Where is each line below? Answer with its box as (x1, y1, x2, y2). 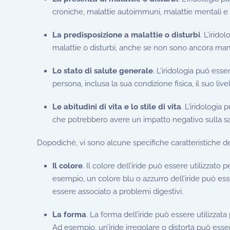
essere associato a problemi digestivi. (52, 186, 183, 196)
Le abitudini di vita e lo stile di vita (52, 102, 181, 111)
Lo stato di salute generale (52, 66, 153, 75)
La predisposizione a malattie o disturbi (52, 30, 200, 40)
